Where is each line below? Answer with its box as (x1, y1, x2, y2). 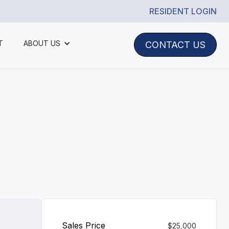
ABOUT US (23, 39, 60, 48)
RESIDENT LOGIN (149, 6, 217, 16)
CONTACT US (145, 39, 205, 50)
